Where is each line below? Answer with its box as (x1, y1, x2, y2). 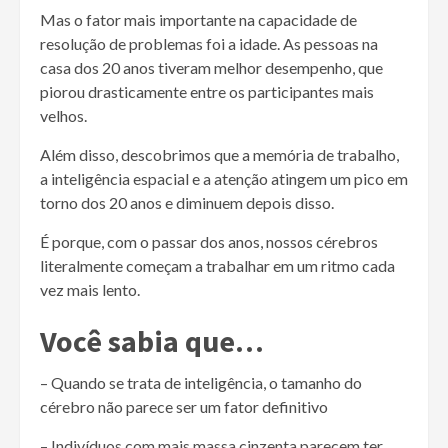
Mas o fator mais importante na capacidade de (40, 9, 357, 29)
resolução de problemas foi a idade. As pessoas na (40, 33, 378, 53)
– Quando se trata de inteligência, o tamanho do (40, 372, 362, 392)
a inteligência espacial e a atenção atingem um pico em (40, 168, 408, 188)
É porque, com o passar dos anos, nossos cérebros (40, 231, 378, 251)
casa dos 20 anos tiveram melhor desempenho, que (40, 57, 383, 77)
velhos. (40, 105, 87, 125)
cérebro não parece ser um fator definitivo (40, 396, 328, 416)
